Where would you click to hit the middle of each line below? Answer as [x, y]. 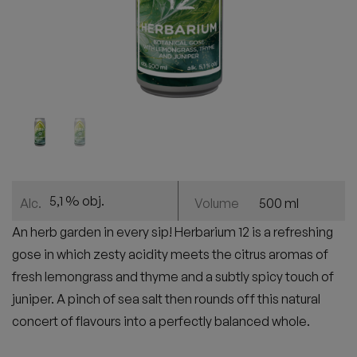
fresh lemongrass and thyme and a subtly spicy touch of [173, 277]
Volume [217, 203]
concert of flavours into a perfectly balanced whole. [161, 321]
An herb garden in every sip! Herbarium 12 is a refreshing [173, 232]
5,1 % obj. [77, 201]
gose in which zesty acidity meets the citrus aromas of [170, 254]
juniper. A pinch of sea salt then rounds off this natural [166, 299]
